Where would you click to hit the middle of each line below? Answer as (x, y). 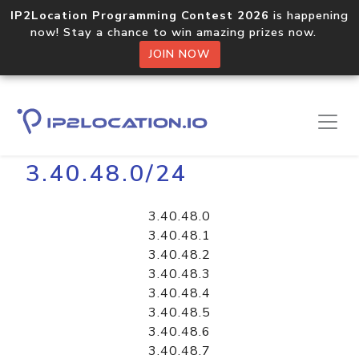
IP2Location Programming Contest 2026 (140, 15)
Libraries (92, 125)
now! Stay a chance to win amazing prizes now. (179, 32)
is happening (309, 15)
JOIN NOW (179, 54)
